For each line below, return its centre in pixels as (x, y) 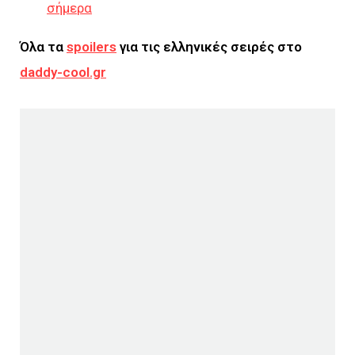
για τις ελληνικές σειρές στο (209, 47)
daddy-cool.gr (63, 73)
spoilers (92, 47)
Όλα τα (43, 47)
